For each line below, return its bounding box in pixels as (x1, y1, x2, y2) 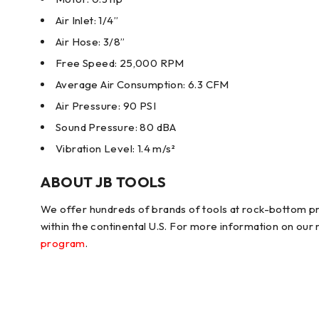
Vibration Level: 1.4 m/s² (56, 142, 175, 155)
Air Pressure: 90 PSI (56, 99, 156, 113)
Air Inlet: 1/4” (56, 14, 118, 27)
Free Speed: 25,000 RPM (56, 56, 184, 70)
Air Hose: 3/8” (56, 35, 125, 48)
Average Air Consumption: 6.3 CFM (56, 78, 229, 91)
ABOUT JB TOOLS (41, 173, 166, 191)
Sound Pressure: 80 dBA (56, 120, 177, 134)
